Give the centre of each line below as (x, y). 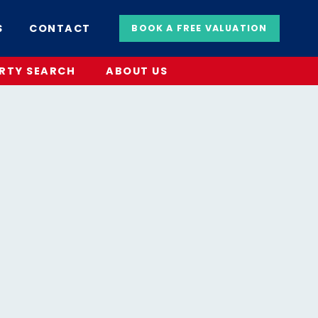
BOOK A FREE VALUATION (199, 28)
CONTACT (60, 28)
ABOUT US (137, 71)
